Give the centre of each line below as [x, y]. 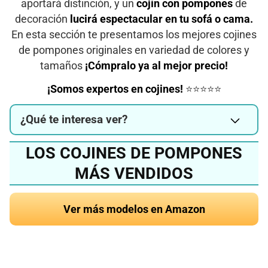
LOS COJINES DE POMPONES [134, 153]
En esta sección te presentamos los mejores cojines [134, 34]
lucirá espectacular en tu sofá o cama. [162, 19]
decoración [42, 19]
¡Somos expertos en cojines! [115, 89]
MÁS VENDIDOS [134, 173]
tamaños [63, 66]
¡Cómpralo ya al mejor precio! [156, 66]
